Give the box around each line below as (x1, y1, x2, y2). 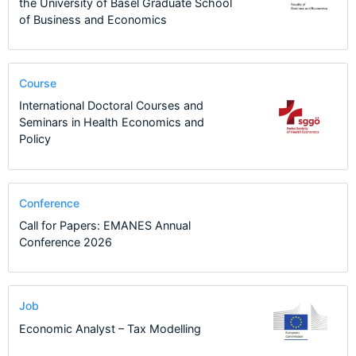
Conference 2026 (18, 235, 112, 250)
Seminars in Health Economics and (18, 115, 204, 130)
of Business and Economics (18, 12, 167, 26)
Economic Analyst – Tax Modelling (18, 321, 201, 335)
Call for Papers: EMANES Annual (18, 219, 191, 233)
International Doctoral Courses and (18, 99, 203, 113)
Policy (18, 132, 51, 146)
